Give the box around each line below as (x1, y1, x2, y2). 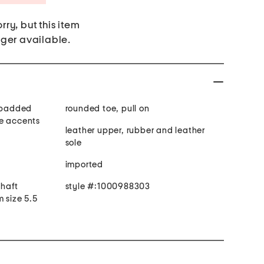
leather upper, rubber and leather (65, 126, 205, 136)
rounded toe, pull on (65, 104, 150, 114)
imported (65, 160, 103, 170)
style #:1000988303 (65, 182, 150, 192)
